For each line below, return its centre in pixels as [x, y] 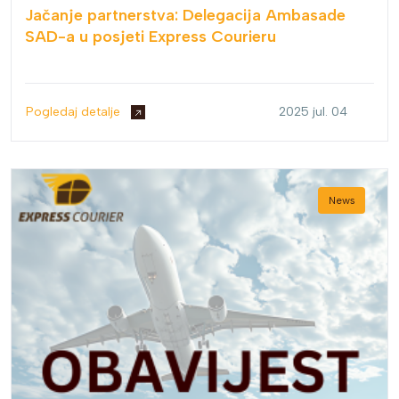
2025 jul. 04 [313, 112]
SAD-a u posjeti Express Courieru [151, 37]
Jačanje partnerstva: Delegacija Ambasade [185, 16]
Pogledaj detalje [75, 112]
